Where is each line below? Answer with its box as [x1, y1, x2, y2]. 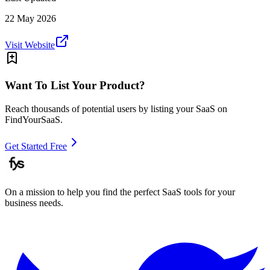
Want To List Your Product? [5, 78, 145, 92]
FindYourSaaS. [5, 114, 63, 125]
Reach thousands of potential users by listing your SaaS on [5, 103, 227, 114]
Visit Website [5, 40, 55, 51]
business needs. [5, 197, 63, 208]
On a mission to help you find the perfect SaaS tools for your [5, 186, 235, 197]
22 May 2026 [5, 13, 56, 24]
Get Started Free [5, 140, 67, 151]
